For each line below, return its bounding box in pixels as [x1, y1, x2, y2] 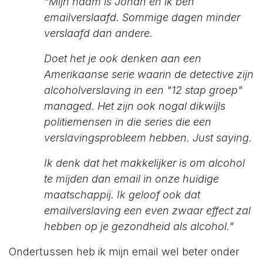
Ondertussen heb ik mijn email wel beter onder [9, 245, 240, 258]
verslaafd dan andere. [44, 26, 153, 39]
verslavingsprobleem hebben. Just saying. [44, 131, 252, 144]
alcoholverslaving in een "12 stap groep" [44, 83, 242, 96]
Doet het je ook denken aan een [44, 52, 201, 65]
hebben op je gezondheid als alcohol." [44, 220, 234, 232]
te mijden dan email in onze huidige [44, 172, 219, 185]
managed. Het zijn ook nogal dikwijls [44, 99, 225, 112]
